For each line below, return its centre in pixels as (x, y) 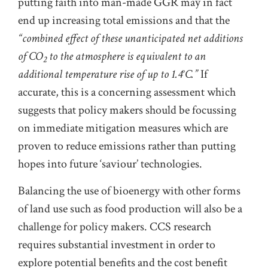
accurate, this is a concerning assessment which (127, 92)
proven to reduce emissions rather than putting (127, 146)
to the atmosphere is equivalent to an (126, 57)
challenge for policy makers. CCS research (115, 226)
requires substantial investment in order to (117, 244)
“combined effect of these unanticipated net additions (130, 39)
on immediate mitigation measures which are (123, 128)
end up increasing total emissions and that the (124, 21)
